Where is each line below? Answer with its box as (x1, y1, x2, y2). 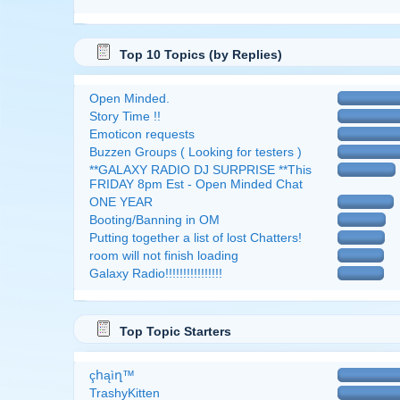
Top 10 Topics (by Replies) (120, 47, 282, 62)
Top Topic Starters (120, 324, 231, 338)
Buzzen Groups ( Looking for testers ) (88, 145, 302, 159)
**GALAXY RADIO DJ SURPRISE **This (88, 162, 312, 177)
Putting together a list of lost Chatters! (88, 230, 302, 245)
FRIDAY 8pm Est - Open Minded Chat (88, 177, 303, 191)
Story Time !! (88, 109, 161, 123)
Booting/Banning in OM (88, 212, 220, 227)
